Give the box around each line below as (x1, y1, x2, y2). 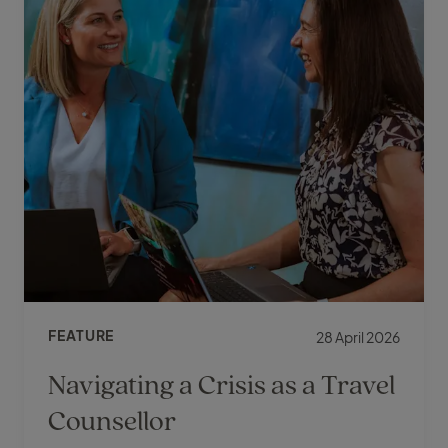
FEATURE (48, 326, 115, 345)
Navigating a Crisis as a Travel (48, 365, 395, 403)
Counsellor (48, 401, 176, 439)
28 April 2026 (316, 328, 400, 347)
